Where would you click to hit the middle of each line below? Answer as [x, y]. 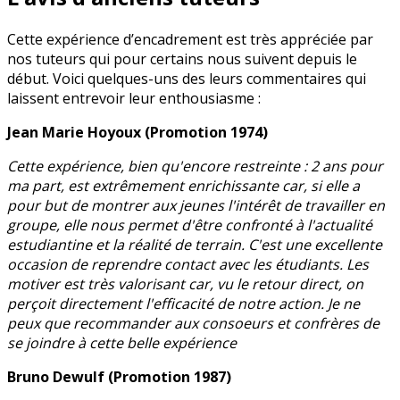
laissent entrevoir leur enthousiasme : [134, 98]
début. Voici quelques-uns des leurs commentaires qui [187, 78]
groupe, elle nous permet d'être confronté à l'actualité [190, 225]
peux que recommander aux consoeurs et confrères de [193, 323]
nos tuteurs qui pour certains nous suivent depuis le [182, 58]
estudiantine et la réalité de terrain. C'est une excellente [195, 244]
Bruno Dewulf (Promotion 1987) [119, 376]
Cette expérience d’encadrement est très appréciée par [190, 39]
